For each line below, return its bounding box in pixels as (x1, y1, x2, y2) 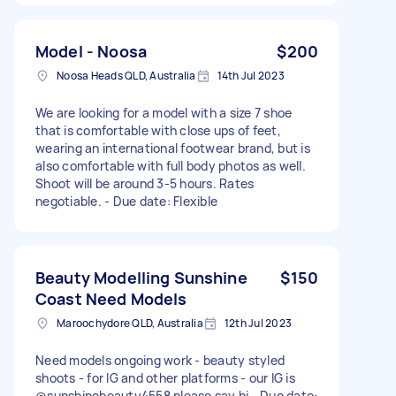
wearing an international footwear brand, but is (35, 139, 310, 156)
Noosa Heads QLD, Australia (57, 67, 196, 83)
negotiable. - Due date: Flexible (35, 192, 217, 209)
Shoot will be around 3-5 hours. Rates (35, 174, 255, 192)
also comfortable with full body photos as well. (35, 156, 306, 174)
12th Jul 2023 (224, 315, 292, 331)
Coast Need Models (35, 287, 187, 309)
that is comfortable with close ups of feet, (35, 121, 281, 139)
